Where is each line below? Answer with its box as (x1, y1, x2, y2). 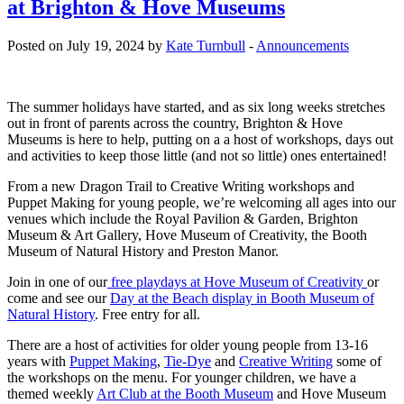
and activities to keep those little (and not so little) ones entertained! (7, 148, 387, 164)
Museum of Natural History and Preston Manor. (7, 243, 279, 260)
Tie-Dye (164, 353, 211, 370)
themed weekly (7, 386, 96, 402)
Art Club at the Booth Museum (96, 386, 273, 402)
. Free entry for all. (95, 307, 200, 323)
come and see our (7, 290, 110, 307)
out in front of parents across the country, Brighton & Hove (7, 115, 343, 132)
